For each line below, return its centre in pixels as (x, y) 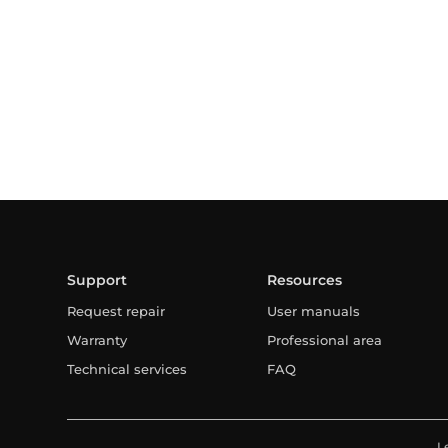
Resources (305, 279)
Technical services (127, 368)
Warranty (97, 339)
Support (97, 279)
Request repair (116, 310)
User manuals (314, 310)
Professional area (325, 339)
